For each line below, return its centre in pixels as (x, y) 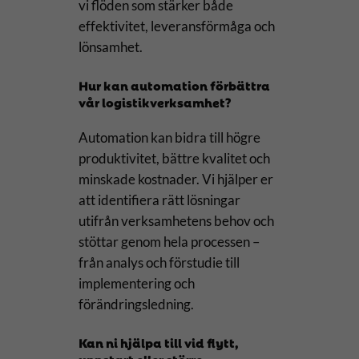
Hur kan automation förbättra (174, 84)
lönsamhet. (110, 47)
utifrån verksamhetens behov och (176, 221)
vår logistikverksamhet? (155, 101)
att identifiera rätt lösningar (159, 200)
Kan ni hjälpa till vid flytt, (158, 341)
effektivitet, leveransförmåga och (176, 26)
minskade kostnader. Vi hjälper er (175, 179)
